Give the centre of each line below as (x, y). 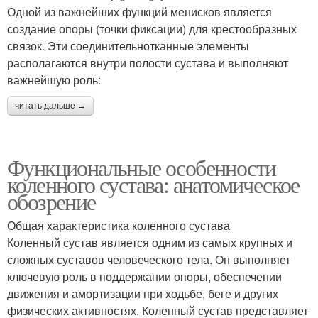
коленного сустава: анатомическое (153, 185)
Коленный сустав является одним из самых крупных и (150, 243)
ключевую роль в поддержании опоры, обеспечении (144, 277)
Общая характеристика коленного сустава (119, 226)
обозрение (51, 202)
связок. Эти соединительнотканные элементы (128, 46)
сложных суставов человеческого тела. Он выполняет (149, 260)
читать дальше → (50, 106)
